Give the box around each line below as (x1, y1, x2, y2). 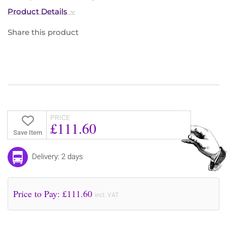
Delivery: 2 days (32, 152, 83, 161)
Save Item (13, 128, 42, 136)
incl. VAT (95, 191, 119, 199)
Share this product (8, 27, 79, 37)
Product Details (8, 6, 67, 16)
